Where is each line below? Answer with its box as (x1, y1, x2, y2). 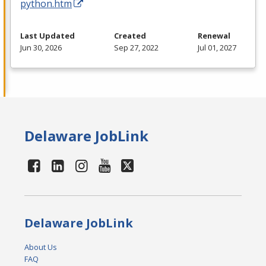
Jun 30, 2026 (20, 42, 62, 53)
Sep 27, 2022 (114, 42, 159, 53)
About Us (24, 242, 58, 253)
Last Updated (20, 30, 75, 42)
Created (114, 30, 146, 42)
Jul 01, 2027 (198, 42, 236, 53)
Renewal (198, 30, 230, 42)
